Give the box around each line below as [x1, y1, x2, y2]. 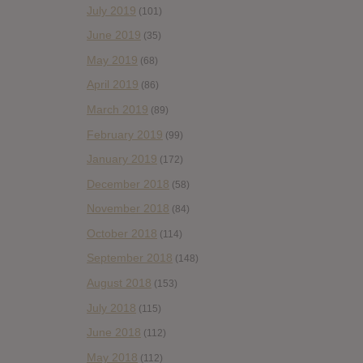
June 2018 [87, 326, 141, 340]
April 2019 [87, 78, 139, 92]
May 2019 [87, 53, 138, 66]
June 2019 [87, 28, 141, 42]
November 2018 [87, 202, 169, 216]
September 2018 [87, 251, 173, 265]
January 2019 [87, 152, 157, 166]
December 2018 [87, 177, 169, 190]
